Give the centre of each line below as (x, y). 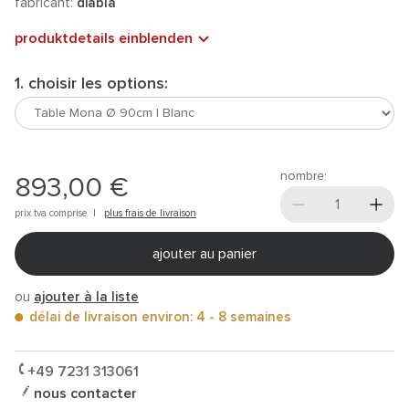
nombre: (304, 176)
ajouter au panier (204, 254)
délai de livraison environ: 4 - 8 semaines (158, 317)
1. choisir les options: (91, 84)
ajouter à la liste (86, 297)
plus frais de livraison (150, 213)
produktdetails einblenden (104, 38)
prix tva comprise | (59, 213)
